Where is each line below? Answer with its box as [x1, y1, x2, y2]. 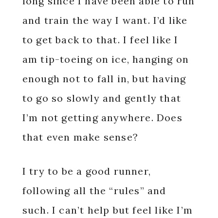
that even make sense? [22, 131, 142, 143]
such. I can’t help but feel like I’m [22, 204, 193, 216]
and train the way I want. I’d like [22, 14, 188, 26]
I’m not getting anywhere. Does [22, 111, 182, 124]
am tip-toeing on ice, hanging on [22, 53, 189, 65]
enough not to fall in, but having [22, 73, 186, 85]
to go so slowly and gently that [22, 92, 181, 104]
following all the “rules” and [22, 184, 166, 197]
